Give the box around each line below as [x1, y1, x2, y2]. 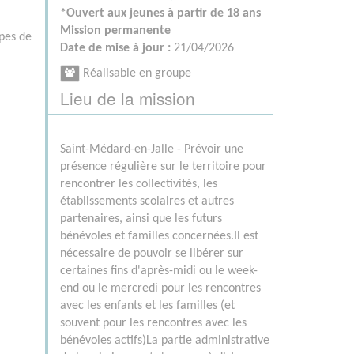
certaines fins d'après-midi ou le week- [60, 265, 258, 278]
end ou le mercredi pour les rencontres [60, 282, 261, 296]
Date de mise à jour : [60, 42, 174, 55]
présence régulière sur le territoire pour [60, 160, 266, 174]
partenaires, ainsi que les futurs [60, 213, 222, 226]
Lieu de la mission [60, 86, 195, 111]
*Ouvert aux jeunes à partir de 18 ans [60, 7, 261, 20]
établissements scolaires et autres [60, 195, 234, 209]
